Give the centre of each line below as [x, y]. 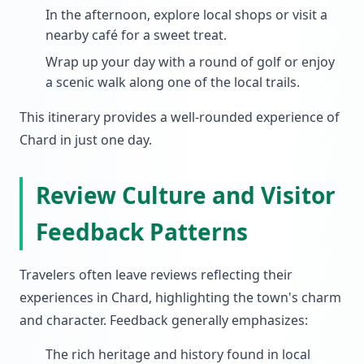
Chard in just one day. [86, 140]
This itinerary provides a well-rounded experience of [180, 117]
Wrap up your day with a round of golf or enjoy [190, 62]
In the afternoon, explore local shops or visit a [186, 15]
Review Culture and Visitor [186, 195]
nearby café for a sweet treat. [136, 35]
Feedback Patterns [142, 232]
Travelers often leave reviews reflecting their [156, 275]
